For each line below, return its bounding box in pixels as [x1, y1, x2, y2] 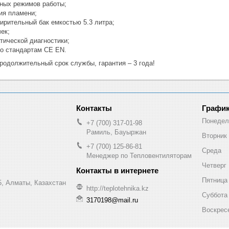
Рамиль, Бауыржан [86, 128, 146, 136]
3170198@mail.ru [86, 196, 138, 204]
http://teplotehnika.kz [86, 185, 149, 193]
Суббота [202, 191, 227, 199]
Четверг [202, 161, 226, 169]
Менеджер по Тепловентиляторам [86, 151, 192, 159]
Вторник [202, 131, 227, 140]
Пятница [202, 176, 227, 184]
